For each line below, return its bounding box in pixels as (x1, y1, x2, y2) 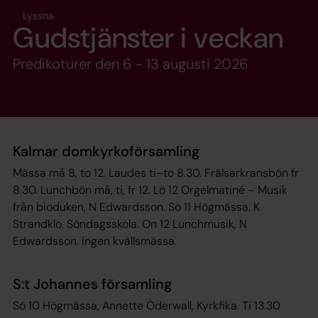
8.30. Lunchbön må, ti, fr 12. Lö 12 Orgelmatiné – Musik (13, 182, 287, 198)
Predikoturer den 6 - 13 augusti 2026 (13, 55, 248, 74)
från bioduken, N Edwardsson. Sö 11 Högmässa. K (13, 199, 260, 215)
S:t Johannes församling (13, 275, 175, 294)
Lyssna (23, 9, 54, 23)
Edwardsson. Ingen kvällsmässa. (13, 234, 182, 249)
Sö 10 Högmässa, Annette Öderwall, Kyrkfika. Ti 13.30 (13, 298, 280, 314)
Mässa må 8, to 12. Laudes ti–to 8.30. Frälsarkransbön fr (13, 165, 299, 181)
